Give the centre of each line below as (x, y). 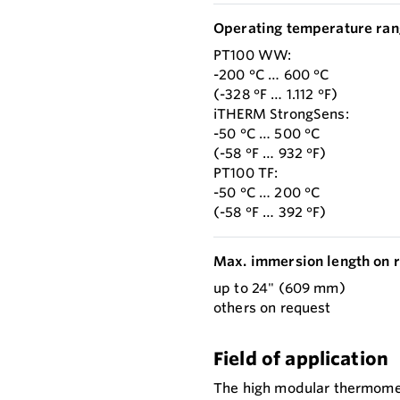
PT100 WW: (253, 55)
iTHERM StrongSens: (281, 114)
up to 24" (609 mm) (279, 288)
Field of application (301, 359)
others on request (272, 308)
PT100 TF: (246, 173)
